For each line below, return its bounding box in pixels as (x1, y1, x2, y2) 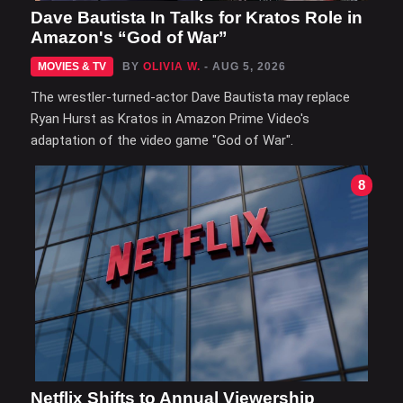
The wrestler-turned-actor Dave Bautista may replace (31, 88, 350, 105)
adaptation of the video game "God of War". (31, 131, 293, 148)
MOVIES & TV (38, 59, 106, 73)
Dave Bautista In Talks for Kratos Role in (31, 7, 363, 27)
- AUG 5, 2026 (204, 59, 286, 73)
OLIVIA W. (143, 59, 201, 73)
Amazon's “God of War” (31, 27, 228, 47)
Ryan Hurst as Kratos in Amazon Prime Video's (31, 110, 309, 127)
